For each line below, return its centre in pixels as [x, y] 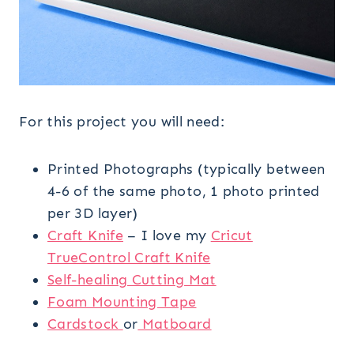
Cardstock [85, 324]
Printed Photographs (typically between [186, 169]
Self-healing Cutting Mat [132, 280]
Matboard [175, 324]
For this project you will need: [122, 122]
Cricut [232, 236]
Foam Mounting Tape [122, 302]
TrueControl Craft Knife [129, 258]
